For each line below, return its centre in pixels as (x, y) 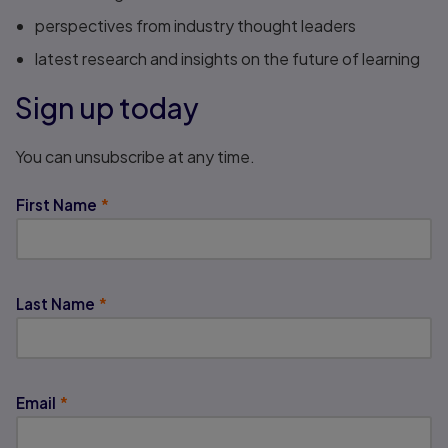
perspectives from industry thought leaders (195, 25)
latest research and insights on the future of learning (227, 58)
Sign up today (107, 107)
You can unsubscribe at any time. (135, 156)
